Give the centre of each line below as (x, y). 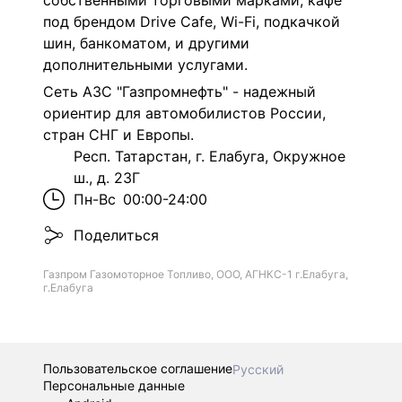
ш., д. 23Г (107, 177)
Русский (258, 369)
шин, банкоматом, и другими (146, 43)
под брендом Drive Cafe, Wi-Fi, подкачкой (192, 22)
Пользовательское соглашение (138, 368)
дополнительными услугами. (145, 65)
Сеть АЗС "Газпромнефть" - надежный (179, 91)
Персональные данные (114, 385)
